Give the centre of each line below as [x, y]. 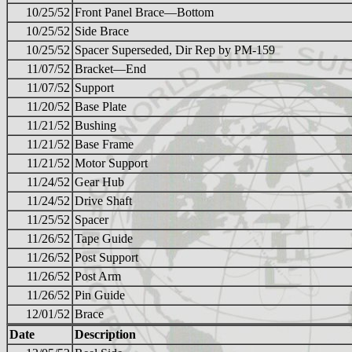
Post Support [106, 258]
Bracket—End [110, 69]
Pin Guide [100, 295]
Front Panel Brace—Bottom [144, 13]
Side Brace [102, 31]
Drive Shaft [103, 201]
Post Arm [98, 277]
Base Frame [104, 145]
